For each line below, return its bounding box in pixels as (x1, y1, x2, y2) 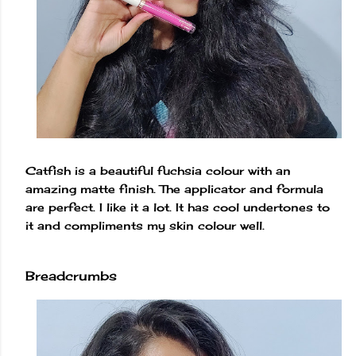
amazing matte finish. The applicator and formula (25, 181, 323, 195)
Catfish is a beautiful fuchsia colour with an (25, 163, 291, 177)
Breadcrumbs (25, 267, 117, 284)
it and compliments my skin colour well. (25, 218, 269, 232)
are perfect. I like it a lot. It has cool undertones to (25, 199, 330, 214)
